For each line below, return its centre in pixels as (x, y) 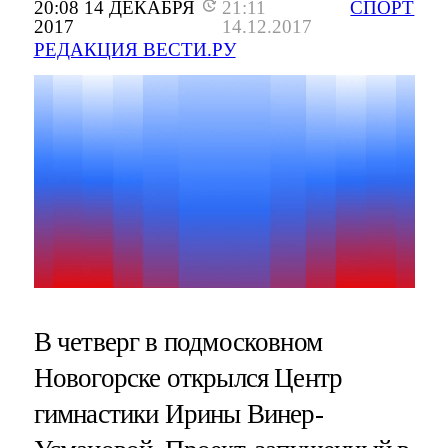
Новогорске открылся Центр (188, 377)
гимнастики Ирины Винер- (178, 413)
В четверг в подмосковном (178, 341)
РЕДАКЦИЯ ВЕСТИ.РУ (134, 50)
